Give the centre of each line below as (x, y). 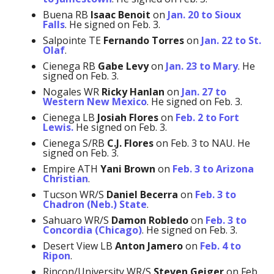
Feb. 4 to (220, 246)
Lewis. (58, 127)
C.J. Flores (130, 143)
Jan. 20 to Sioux (204, 14)
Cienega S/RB (75, 143)
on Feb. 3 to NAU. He (202, 143)
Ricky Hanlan (133, 91)
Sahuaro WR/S (77, 220)
